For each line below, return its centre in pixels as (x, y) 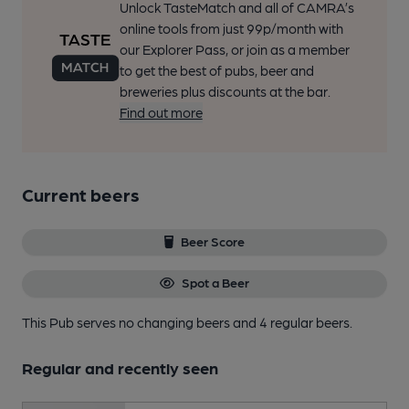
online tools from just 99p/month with (231, 28)
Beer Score (213, 241)
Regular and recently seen (120, 367)
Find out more (161, 112)
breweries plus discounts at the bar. (225, 91)
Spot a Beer (215, 283)
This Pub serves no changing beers (127, 322)
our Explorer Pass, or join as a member (234, 49)
